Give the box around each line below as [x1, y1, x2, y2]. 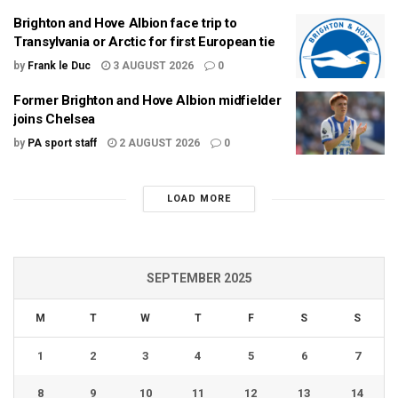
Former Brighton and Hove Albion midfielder [13, 92, 282, 108]
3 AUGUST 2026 [110, 60, 194, 73]
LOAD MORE [166, 193, 231, 205]
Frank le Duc [28, 60, 91, 73]
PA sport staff [28, 136, 97, 149]
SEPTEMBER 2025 [146, 271, 252, 286]
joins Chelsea [13, 110, 96, 127]
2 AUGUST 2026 [116, 136, 200, 149]
